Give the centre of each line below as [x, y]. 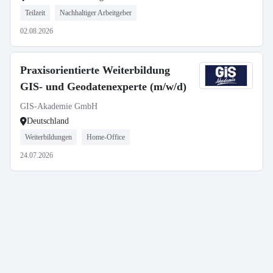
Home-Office [106, 137]
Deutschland [48, 121]
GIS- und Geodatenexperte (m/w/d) [103, 87]
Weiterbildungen [48, 137]
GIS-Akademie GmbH [59, 106]
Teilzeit [35, 13]
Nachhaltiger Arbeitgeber [96, 13]
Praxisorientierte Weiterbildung [95, 70]
